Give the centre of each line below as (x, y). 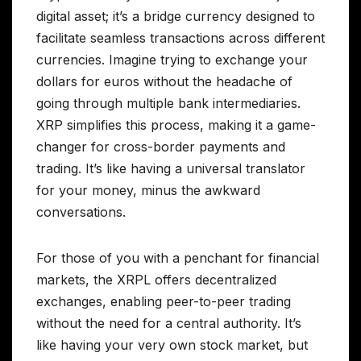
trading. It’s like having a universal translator (171, 169)
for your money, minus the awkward (148, 191)
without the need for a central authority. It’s (169, 324)
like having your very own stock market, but (172, 345)
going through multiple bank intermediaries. (168, 104)
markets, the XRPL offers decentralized (156, 280)
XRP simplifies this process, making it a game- (176, 125)
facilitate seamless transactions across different (180, 38)
